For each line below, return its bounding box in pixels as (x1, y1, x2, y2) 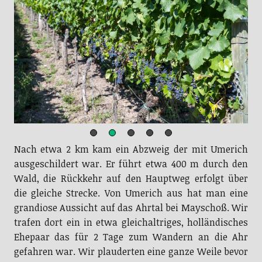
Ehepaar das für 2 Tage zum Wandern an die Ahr (13, 230, 249, 244)
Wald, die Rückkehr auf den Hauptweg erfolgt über (13, 172, 249, 185)
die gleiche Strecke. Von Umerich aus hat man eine (13, 187, 249, 200)
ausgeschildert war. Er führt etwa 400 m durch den (13, 157, 249, 171)
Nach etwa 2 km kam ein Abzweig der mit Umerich (13, 143, 249, 156)
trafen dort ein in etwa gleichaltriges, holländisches (13, 216, 249, 229)
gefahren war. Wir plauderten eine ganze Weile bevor (13, 245, 249, 258)
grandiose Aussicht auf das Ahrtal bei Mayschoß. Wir (13, 201, 249, 215)
